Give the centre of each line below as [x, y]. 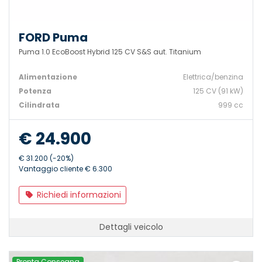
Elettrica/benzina [213, 77]
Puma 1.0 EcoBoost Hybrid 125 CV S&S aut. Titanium [110, 51]
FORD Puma [53, 37]
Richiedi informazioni [77, 194]
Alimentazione [48, 77]
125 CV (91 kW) [218, 91]
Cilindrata [39, 105]
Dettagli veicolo [131, 227]
